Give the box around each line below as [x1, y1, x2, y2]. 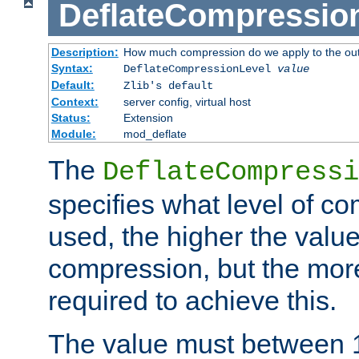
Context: [50, 95, 99, 109]
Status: [50, 111, 91, 125]
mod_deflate [123, 127, 187, 141]
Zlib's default [123, 79, 213, 93]
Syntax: [50, 62, 93, 75]
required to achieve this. [48, 285, 337, 317]
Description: [50, 46, 119, 59]
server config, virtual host [123, 95, 251, 109]
